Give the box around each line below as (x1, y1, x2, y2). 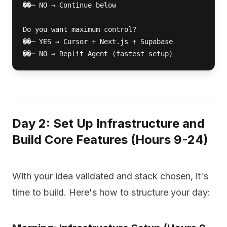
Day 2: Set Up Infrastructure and (12, 116, 205, 131)
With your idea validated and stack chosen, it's (12, 171, 208, 181)
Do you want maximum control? (23, 25, 136, 33)
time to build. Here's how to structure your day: (12, 187, 210, 198)
